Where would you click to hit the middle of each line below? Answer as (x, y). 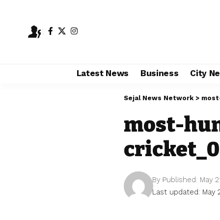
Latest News (102, 73)
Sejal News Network (159, 98)
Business (160, 73)
